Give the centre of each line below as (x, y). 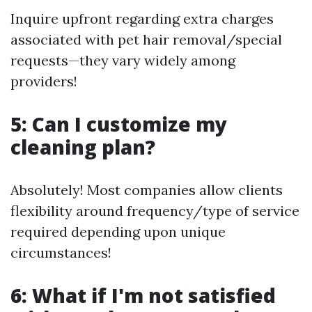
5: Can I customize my (119, 124)
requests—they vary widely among (123, 60)
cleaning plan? (83, 147)
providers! (44, 81)
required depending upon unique (118, 231)
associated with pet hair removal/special (146, 39)
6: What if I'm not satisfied (143, 295)
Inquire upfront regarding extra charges (142, 18)
